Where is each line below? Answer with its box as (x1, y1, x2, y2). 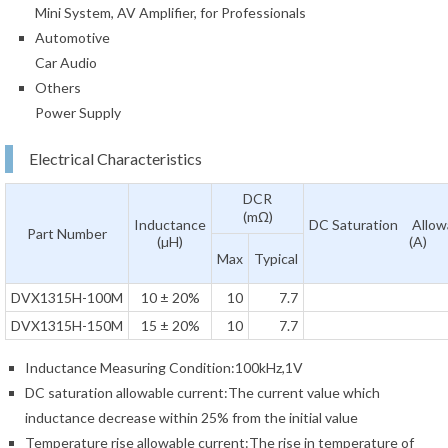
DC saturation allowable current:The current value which (25, 383, 380, 401)
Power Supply (35, 103, 121, 121)
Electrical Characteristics (29, 148, 202, 168)
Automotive (35, 28, 110, 46)
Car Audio (35, 53, 97, 71)
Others (35, 78, 81, 96)
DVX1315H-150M (11, 316, 123, 334)
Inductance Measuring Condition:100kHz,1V (25, 358, 303, 376)
